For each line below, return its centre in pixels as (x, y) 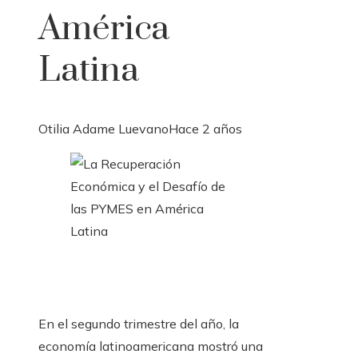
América (104, 29)
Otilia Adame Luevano (103, 129)
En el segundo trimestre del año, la (139, 324)
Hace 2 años (205, 129)
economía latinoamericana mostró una (151, 346)
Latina (89, 71)
